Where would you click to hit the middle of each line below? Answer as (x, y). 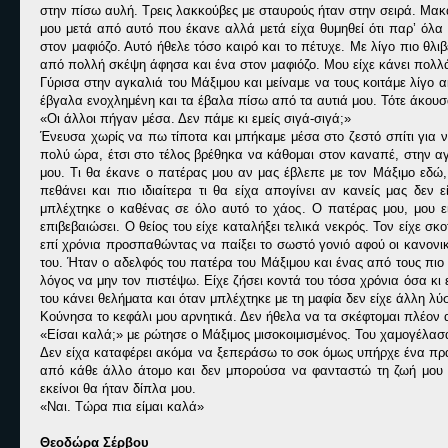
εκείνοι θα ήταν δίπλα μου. (118, 388)
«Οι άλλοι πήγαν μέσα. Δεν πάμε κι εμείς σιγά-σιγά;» (195, 118)
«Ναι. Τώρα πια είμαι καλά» (122, 406)
